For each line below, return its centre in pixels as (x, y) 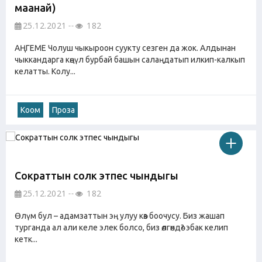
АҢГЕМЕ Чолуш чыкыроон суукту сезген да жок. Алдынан (125, 48)
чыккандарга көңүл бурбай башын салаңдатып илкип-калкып (130, 60)
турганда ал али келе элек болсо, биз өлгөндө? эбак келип (121, 227)
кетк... (26, 239)
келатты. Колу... (45, 72)
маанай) (35, 8)
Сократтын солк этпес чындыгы (96, 175)
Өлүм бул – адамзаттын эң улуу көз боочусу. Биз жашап (120, 216)
